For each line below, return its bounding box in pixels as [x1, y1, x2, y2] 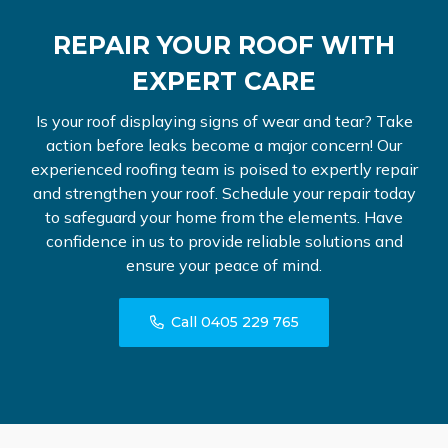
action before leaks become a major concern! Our [46, 135, 402, 156]
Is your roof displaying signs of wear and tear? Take [35, 111, 413, 132]
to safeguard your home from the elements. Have [45, 207, 403, 228]
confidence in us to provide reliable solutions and [45, 231, 403, 252]
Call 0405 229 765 [170, 313, 299, 332]
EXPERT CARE [132, 66, 316, 97]
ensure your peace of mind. [126, 255, 322, 276]
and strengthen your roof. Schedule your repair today [32, 183, 416, 204]
